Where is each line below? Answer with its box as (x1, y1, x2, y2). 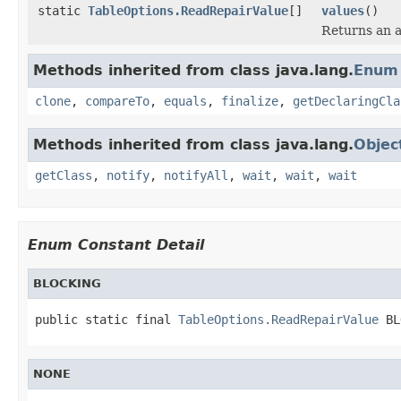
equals (164, 93, 207, 108)
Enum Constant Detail (28, 235, 204, 253)
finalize (221, 93, 278, 108)
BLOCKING (33, 276, 101, 290)
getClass (35, 167, 92, 183)
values (321, 3, 364, 18)
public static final (35, 311, 178, 327)
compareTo (85, 93, 149, 108)
